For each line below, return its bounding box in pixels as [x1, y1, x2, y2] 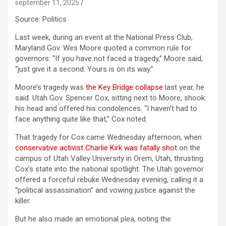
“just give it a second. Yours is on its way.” [15, 65, 153, 74]
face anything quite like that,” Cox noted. [15, 115, 147, 124]
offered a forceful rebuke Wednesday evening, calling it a [15, 175, 203, 184]
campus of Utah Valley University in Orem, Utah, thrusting [15, 154, 203, 163]
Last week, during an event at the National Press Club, [15, 33, 193, 42]
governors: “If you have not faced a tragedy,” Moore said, [15, 54, 203, 63]
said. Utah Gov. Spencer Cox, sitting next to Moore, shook [15, 93, 205, 102]
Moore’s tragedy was [15, 83, 86, 92]
